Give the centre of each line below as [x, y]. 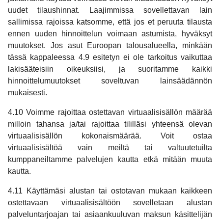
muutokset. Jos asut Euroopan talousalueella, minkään [110, 46]
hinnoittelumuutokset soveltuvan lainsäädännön [110, 81]
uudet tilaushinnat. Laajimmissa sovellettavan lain [110, 10]
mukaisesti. [27, 93]
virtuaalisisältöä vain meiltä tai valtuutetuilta [110, 148]
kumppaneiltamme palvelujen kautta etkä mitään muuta [110, 160]
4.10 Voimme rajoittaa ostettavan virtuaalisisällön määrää [110, 112]
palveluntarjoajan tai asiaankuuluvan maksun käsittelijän [110, 215]
